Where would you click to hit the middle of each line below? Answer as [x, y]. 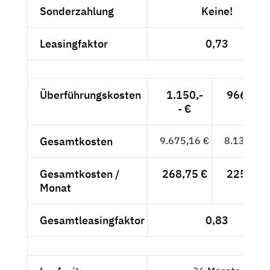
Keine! [217, 11]
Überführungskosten [90, 95]
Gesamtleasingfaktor [92, 220]
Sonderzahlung [77, 11]
